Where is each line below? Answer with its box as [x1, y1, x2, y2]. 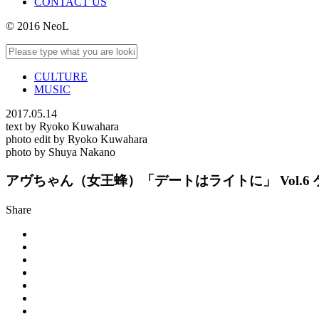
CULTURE [34, 70, 88, 83]
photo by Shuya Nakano [6, 145, 115, 158]
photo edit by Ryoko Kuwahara [6, 132, 147, 145]
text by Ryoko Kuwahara [6, 120, 119, 132]
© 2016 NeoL [6, 19, 69, 32]
